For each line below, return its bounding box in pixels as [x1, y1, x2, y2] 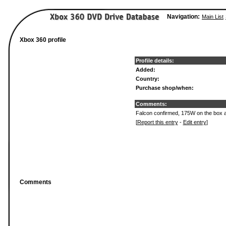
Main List [202, 14, 223, 20]
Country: [135, 76, 159, 82]
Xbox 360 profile [20, 36, 66, 43]
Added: [135, 67, 155, 73]
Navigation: [167, 13, 200, 20]
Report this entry [137, 119, 178, 125]
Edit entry [183, 119, 206, 125]
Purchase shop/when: [135, 85, 194, 91]
